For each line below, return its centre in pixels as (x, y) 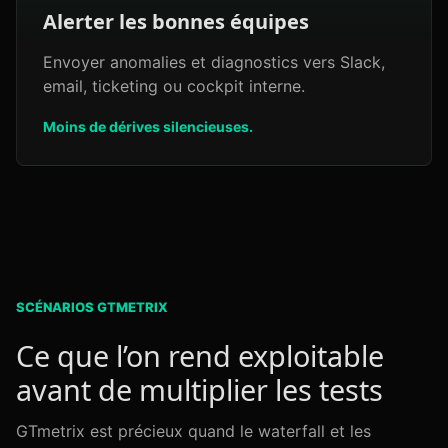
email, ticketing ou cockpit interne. (174, 86)
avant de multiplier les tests (199, 389)
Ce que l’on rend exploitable (200, 355)
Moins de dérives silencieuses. (148, 126)
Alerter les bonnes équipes (176, 21)
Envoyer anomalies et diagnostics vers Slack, (214, 62)
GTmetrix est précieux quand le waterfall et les (193, 431)
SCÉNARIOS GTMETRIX (92, 307)
